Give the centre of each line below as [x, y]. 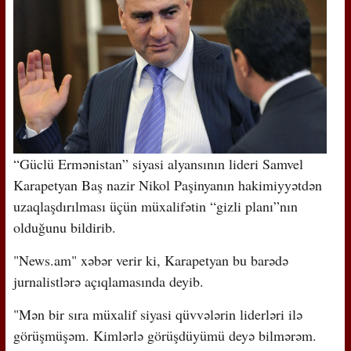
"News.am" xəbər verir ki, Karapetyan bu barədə [150, 260]
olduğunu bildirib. [64, 227]
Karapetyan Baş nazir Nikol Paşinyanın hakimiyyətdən [167, 185]
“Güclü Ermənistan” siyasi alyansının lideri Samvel [158, 163]
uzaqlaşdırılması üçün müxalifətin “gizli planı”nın [155, 206]
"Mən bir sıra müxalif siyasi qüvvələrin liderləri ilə [157, 314]
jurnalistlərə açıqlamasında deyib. [108, 281]
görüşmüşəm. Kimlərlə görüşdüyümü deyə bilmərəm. [165, 335]
